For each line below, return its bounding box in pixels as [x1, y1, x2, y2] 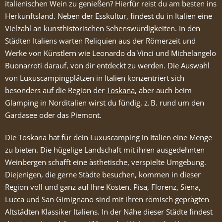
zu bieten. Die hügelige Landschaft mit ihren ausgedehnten [5, 145, 205, 155]
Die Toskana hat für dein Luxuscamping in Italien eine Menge [5, 132, 212, 142]
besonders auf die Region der [5, 85, 107, 95]
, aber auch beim [135, 85, 192, 95]
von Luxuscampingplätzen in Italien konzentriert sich [5, 73, 184, 83]
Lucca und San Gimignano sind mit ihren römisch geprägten [5, 194, 209, 204]
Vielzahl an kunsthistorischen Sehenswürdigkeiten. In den [5, 23, 200, 33]
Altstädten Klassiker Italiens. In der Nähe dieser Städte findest [5, 207, 213, 217]
